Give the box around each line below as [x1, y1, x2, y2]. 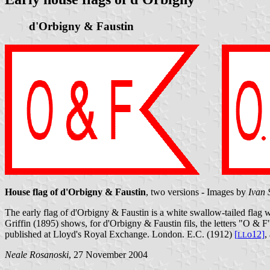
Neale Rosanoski [5, 250, 69, 260]
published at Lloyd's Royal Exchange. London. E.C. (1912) [5, 229, 234, 240]
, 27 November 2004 [69, 250, 148, 260]
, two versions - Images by [146, 187, 248, 198]
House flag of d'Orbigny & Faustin [5, 187, 146, 198]
